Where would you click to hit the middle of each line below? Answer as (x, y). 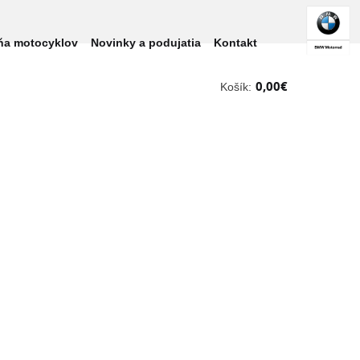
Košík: (236, 87)
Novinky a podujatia (146, 43)
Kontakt (235, 43)
